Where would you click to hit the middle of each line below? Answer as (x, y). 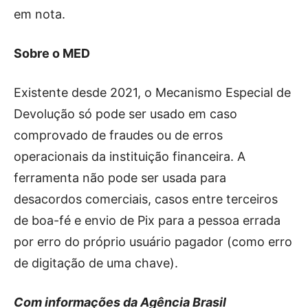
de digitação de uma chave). (96, 263)
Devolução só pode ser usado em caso (125, 113)
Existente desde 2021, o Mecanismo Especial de (152, 92)
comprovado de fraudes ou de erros (118, 135)
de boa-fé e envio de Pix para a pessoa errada (147, 220)
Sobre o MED (52, 53)
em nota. (40, 14)
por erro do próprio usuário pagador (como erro (153, 241)
